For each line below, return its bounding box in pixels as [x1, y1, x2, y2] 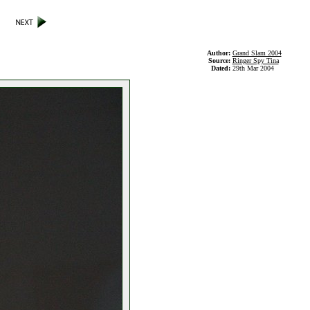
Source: [208, 57, 232, 64]
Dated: [210, 64, 232, 72]
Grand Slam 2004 [232, 49, 282, 57]
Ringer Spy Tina [232, 57, 279, 64]
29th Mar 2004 [232, 64, 274, 72]
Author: [206, 49, 232, 57]
